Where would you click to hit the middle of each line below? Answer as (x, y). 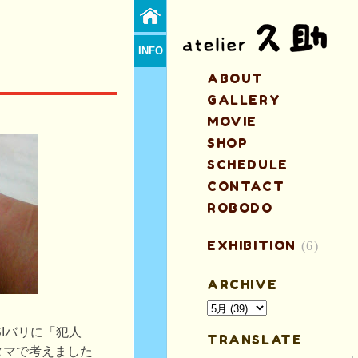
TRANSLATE (255, 340)
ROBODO (240, 208)
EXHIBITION (252, 245)
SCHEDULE (248, 165)
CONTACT (246, 186)
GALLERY (244, 100)
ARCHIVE (243, 284)
